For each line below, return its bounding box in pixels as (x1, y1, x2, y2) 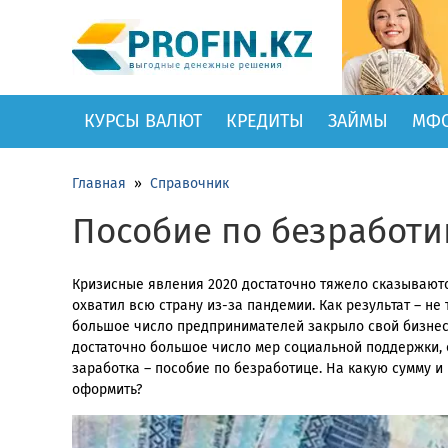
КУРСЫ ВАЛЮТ (84, 110, 202, 132)
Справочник (150, 175, 229, 192)
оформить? (72, 381, 142, 398)
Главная (72, 175, 126, 192)
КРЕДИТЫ (226, 110, 304, 132)
